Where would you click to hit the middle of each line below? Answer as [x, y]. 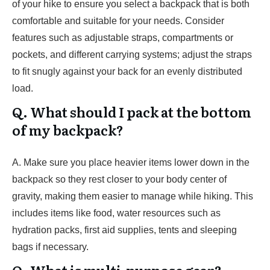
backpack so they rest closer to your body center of [119, 179]
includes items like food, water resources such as [116, 213]
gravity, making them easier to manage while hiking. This [133, 196]
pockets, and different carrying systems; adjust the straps [132, 55]
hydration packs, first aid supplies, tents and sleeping [124, 230]
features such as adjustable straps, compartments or [123, 38]
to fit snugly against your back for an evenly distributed [127, 71]
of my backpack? [69, 130]
